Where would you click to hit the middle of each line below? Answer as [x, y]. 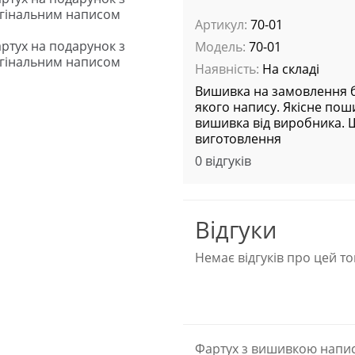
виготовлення [238, 138]
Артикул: [221, 24]
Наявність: [227, 69]
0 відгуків [223, 160]
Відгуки [235, 229]
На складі [289, 69]
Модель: [220, 46]
